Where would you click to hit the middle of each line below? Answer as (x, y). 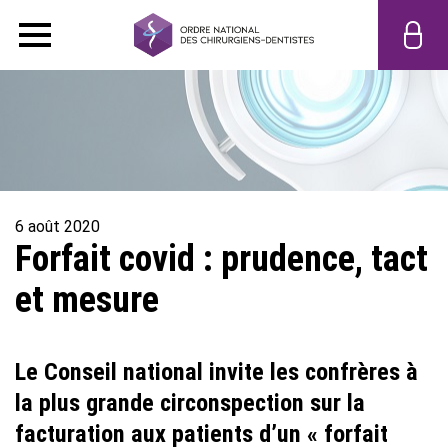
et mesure (87, 299)
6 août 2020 (57, 226)
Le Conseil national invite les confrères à (216, 371)
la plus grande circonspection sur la (190, 402)
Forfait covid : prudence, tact (221, 258)
